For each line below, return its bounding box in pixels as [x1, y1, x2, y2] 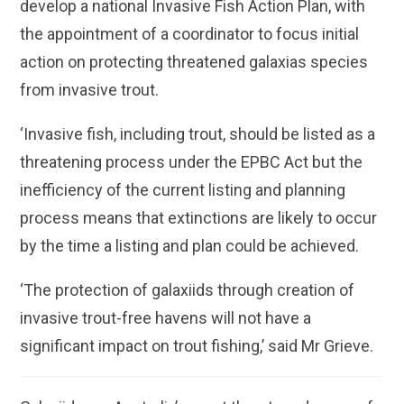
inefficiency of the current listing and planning [20, 180, 346, 200]
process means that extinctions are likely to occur [20, 208, 378, 228]
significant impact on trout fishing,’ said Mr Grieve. [20, 336, 374, 356]
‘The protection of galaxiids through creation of [20, 280, 355, 300]
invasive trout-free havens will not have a [20, 308, 312, 328]
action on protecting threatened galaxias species [20, 52, 369, 72]
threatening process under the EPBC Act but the [20, 152, 363, 172]
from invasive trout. [20, 80, 160, 100]
